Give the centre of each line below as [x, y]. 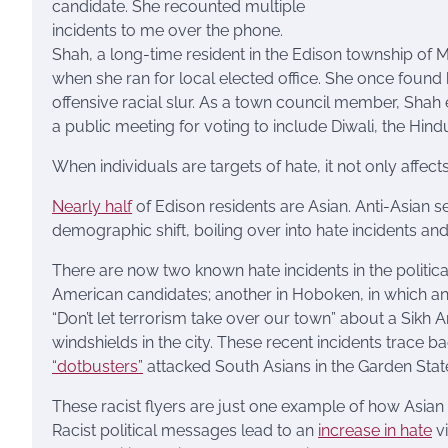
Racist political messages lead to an [185, 430]
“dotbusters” [97, 366]
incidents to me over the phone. [167, 30]
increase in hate [375, 430]
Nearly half [92, 206]
